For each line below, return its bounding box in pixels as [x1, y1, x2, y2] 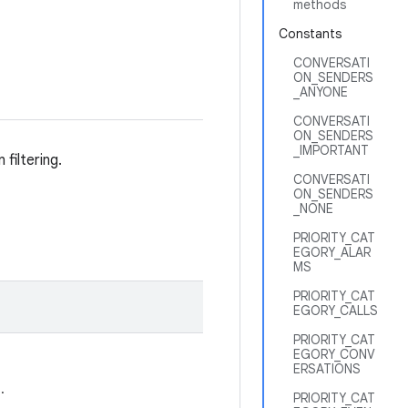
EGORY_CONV [293, 346, 375, 362]
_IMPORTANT [293, 142, 369, 158]
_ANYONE [293, 84, 348, 100]
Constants [279, 25, 342, 42]
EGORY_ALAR [293, 244, 371, 260]
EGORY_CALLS [293, 302, 378, 319]
